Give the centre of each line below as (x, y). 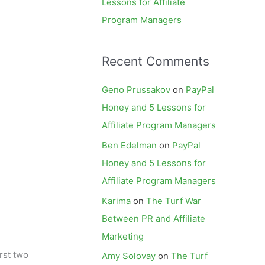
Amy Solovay (129, 256)
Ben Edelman (129, 145)
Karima (116, 201)
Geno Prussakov (136, 90)
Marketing (123, 236)
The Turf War (174, 201)
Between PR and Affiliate (153, 218)
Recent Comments (156, 61)
